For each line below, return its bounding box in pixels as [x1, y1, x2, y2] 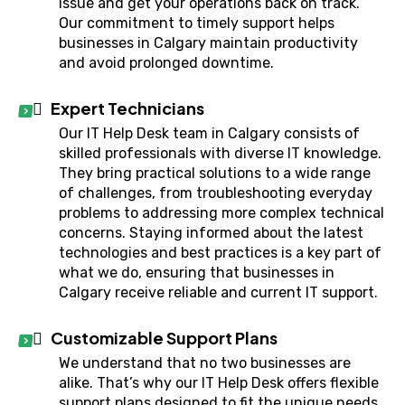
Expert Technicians [51, 98, 204, 118]
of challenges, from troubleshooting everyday [59, 184, 372, 202]
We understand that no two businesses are [59, 354, 351, 372]
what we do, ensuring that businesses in [59, 264, 334, 281]
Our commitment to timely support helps [59, 14, 334, 32]
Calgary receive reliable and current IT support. [59, 284, 378, 301]
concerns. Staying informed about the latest [59, 224, 363, 241]
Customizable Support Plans [51, 327, 278, 348]
